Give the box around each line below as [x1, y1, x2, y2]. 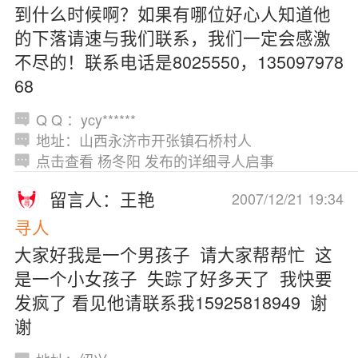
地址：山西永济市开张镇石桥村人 [35, 129, 252, 151]
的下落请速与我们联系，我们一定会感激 [14, 25, 331, 50]
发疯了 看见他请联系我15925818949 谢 [14, 288, 328, 314]
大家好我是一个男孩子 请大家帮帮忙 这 [14, 241, 332, 266]
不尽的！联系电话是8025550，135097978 [14, 49, 344, 74]
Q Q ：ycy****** [35, 109, 136, 130]
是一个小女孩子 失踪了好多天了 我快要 [14, 265, 332, 290]
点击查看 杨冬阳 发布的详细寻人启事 [35, 150, 274, 172]
